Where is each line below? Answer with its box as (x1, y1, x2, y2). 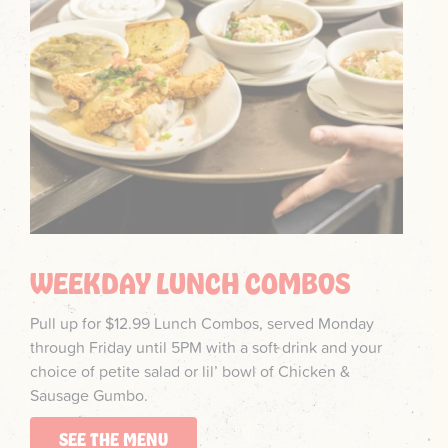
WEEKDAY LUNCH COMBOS (29, 266, 351, 300)
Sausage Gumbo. (29, 384, 148, 407)
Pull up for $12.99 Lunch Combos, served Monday (29, 312, 374, 335)
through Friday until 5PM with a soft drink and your (29, 336, 382, 359)
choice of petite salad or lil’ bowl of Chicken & (29, 360, 350, 383)
